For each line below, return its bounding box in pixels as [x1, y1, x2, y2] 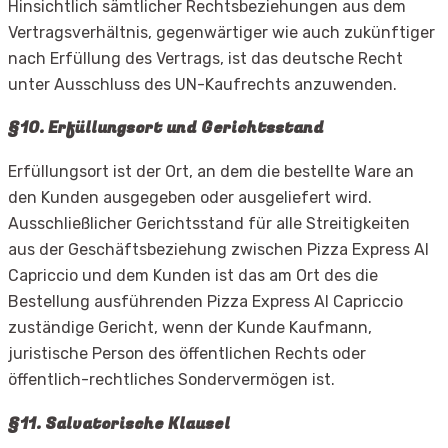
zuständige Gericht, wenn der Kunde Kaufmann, [8, 318, 372, 338]
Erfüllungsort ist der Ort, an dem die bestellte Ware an [8, 162, 414, 182]
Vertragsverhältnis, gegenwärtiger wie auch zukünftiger [8, 22, 435, 42]
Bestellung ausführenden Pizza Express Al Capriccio [8, 292, 403, 312]
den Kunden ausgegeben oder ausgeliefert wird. [8, 188, 372, 208]
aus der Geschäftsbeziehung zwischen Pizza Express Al [8, 240, 429, 260]
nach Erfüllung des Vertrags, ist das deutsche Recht [8, 48, 403, 68]
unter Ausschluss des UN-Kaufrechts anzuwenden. [8, 74, 397, 94]
